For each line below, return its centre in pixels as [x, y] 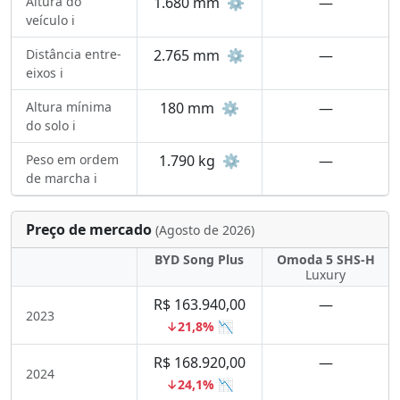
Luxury [326, 275]
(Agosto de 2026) [205, 230]
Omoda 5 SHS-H [325, 259]
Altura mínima [69, 107]
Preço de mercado [91, 229]
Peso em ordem [72, 159]
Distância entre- [74, 54]
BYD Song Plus [200, 259]
